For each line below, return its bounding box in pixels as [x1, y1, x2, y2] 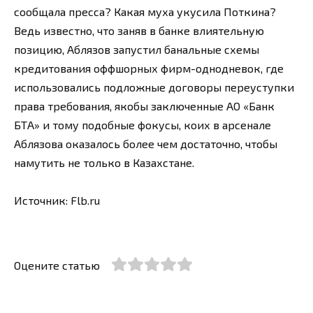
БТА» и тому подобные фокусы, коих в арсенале [14, 118, 271, 132]
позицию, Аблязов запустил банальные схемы [14, 43, 259, 57]
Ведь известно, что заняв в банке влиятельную [14, 24, 264, 38]
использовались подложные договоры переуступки [14, 80, 294, 94]
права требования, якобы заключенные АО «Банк [14, 99, 275, 113]
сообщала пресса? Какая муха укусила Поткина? [14, 5, 276, 19]
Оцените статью [14, 258, 100, 272]
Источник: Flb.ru [14, 194, 100, 208]
